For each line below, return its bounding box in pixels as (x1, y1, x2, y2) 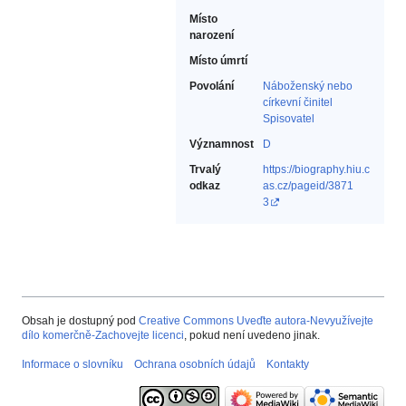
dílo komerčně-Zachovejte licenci (22, 329, 184, 343)
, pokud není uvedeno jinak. (184, 329, 320, 343)
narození (189, 29, 234, 43)
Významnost (189, 138, 254, 151)
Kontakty (266, 358, 309, 372)
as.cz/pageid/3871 (263, 179, 353, 193)
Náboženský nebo (263, 80, 353, 93)
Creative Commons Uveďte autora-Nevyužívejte (139, 314, 373, 328)
